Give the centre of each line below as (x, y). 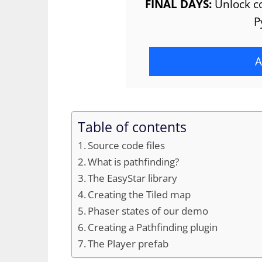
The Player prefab (128, 244)
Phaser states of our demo (148, 211)
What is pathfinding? (134, 162)
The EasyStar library (133, 178)
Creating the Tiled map (139, 195)
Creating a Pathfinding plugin (153, 227)
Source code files (127, 146)
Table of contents (132, 127)
